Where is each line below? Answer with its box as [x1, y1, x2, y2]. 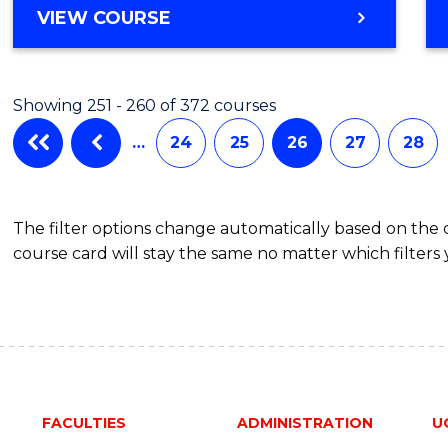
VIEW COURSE [37, 6, 172, 29]
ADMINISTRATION [236, 413, 373, 432]
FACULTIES [41, 413, 126, 432]
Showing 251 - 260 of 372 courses [13, 95, 277, 115]
